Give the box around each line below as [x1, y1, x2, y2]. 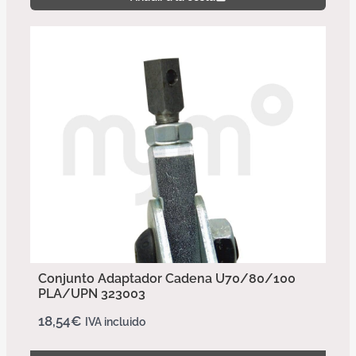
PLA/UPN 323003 [38, 285, 145, 301]
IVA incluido [85, 315, 145, 328]
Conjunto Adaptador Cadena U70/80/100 [38, 270, 296, 286]
